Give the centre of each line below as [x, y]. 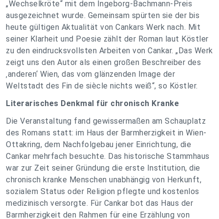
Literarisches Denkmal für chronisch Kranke [92, 104]
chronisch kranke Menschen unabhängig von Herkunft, [104, 180]
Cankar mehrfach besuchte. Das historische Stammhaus [108, 156]
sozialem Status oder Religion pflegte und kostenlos [103, 192]
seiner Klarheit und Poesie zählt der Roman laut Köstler [107, 39]
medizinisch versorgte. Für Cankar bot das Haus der [99, 203]
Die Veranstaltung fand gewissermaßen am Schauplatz [106, 121]
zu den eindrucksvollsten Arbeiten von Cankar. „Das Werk [109, 51]
